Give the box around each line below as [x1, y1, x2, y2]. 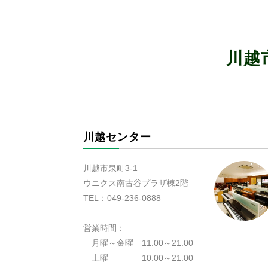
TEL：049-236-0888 [83, 193, 161, 203]
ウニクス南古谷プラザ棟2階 [83, 178, 188, 188]
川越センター [83, 131, 151, 143]
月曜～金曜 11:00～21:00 [83, 238, 193, 248]
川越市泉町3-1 [83, 163, 138, 173]
